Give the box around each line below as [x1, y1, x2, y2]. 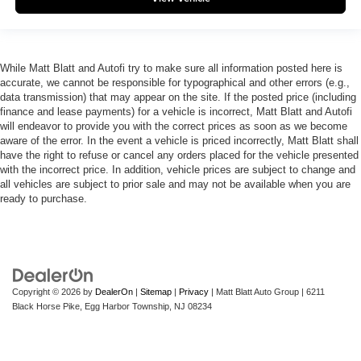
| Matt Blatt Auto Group [209, 286, 299, 297]
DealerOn [95, 286, 133, 297]
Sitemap [140, 286, 172, 297]
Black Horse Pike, [12, 301, 82, 311]
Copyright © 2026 [12, 286, 83, 297]
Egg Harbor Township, [82, 301, 172, 311]
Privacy [179, 286, 209, 297]
